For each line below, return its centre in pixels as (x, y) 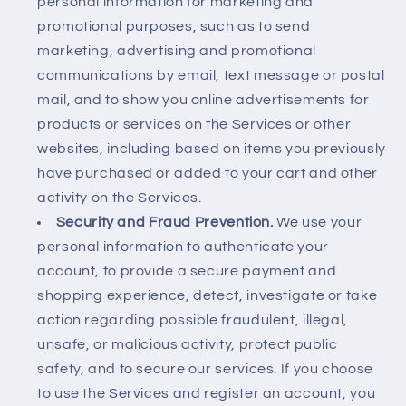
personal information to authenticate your (183, 246)
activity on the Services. (120, 197)
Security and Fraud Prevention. (164, 222)
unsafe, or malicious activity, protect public (188, 344)
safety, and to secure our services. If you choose (205, 368)
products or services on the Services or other (194, 124)
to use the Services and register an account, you (207, 393)
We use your (318, 222)
